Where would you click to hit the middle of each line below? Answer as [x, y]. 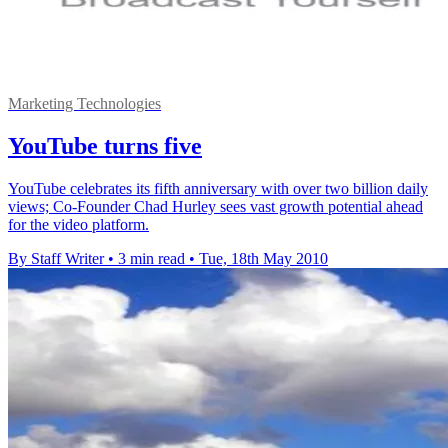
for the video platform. [78, 224]
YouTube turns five [105, 145]
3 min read [151, 258]
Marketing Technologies [84, 103]
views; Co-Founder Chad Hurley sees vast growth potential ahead [215, 206]
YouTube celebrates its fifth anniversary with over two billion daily [218, 188]
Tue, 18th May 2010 [263, 258]
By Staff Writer [56, 258]
